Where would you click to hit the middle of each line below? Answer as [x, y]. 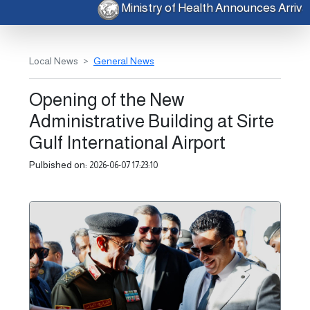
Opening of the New [107, 100]
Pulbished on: [59, 165]
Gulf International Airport [127, 143]
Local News [54, 61]
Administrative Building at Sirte [152, 121]
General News [124, 61]
